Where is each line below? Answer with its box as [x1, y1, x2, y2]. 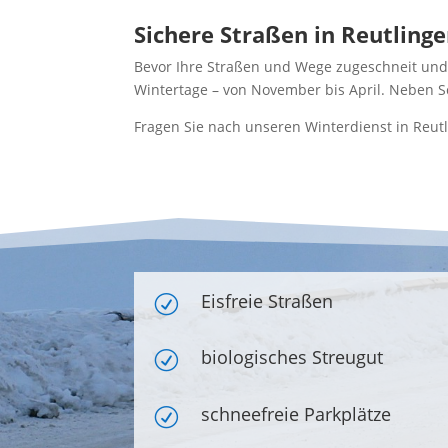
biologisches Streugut [201, 345, 384, 370]
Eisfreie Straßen [201, 289, 334, 313]
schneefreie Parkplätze [201, 401, 392, 426]
